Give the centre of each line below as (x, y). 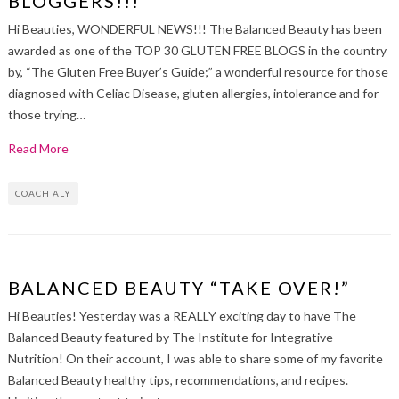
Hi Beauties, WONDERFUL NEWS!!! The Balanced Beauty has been (195, 29)
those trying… (46, 115)
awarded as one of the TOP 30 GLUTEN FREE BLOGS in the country (197, 51)
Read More (38, 149)
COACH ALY (43, 194)
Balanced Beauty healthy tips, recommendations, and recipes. (178, 380)
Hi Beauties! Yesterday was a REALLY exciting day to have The (182, 316)
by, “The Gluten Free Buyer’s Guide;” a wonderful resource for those (198, 72)
